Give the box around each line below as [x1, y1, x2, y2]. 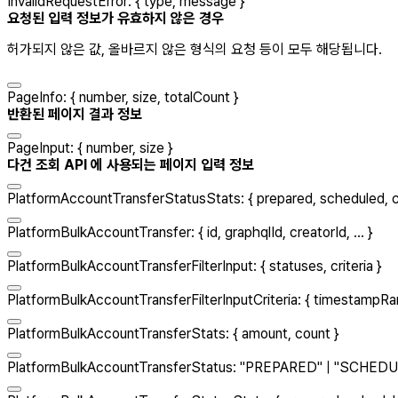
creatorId [290, 223, 346, 241]
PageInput [7, 139, 70, 156]
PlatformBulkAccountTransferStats [7, 324, 226, 342]
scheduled [320, 189, 385, 207]
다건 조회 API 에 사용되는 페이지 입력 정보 [7, 155, 254, 173]
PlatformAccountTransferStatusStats [7, 189, 241, 207]
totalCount [164, 88, 230, 106]
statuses [269, 257, 323, 275]
